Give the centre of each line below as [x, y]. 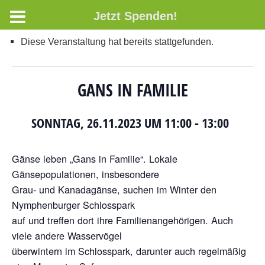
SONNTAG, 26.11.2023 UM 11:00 [112, 123]
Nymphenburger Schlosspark [73, 205]
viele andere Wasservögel [67, 235]
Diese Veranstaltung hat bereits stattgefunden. [117, 41]
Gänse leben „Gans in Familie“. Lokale [95, 159]
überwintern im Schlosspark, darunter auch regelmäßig [129, 251]
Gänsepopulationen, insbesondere [85, 174]
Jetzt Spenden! [135, 16]
